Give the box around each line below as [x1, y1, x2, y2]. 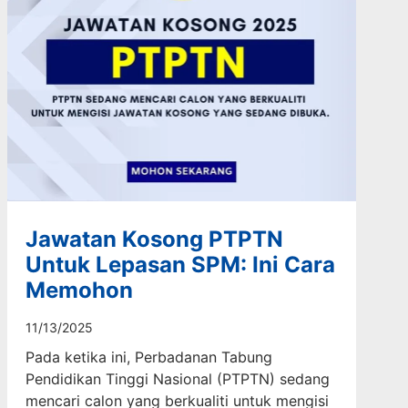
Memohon [25, 276, 133, 303]
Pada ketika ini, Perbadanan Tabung [25, 347, 272, 366]
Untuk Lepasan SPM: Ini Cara [25, 250, 335, 278]
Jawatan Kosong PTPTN [25, 225, 283, 252]
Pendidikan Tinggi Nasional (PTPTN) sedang [25, 369, 330, 388]
